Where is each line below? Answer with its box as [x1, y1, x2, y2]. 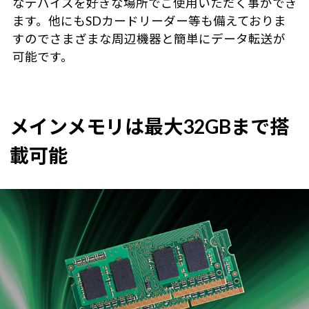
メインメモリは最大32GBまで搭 [10, 114, 289, 139]
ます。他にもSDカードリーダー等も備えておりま [12, 14, 286, 29]
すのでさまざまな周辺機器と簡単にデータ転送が [12, 32, 286, 47]
